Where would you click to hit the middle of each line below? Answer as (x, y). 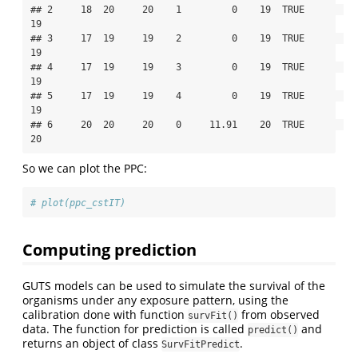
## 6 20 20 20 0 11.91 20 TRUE (167, 124)
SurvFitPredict (201, 344)
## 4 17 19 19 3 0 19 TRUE (167, 67)
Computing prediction (109, 249)
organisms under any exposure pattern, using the (155, 300)
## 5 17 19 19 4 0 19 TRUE (167, 95)
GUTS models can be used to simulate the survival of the (174, 285)
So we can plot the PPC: (85, 168)
